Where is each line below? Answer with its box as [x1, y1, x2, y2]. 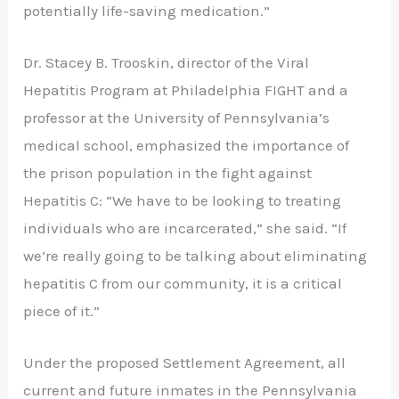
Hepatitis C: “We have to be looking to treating [23, 191, 342, 209]
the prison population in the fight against [23, 163, 313, 182]
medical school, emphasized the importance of [23, 135, 350, 154]
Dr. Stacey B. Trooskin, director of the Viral [23, 53, 310, 71]
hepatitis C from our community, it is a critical [23, 273, 343, 292]
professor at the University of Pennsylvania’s [23, 108, 330, 126]
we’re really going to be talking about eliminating [23, 246, 368, 265]
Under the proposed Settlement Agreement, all [23, 353, 346, 371]
